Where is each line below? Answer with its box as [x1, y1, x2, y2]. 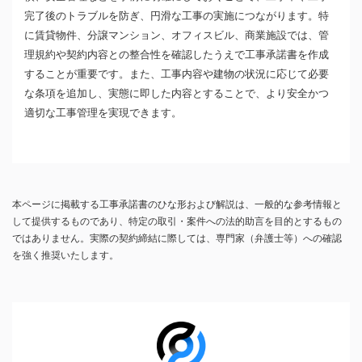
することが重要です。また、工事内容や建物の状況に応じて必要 [24, 68, 329, 80]
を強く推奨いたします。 [12, 249, 119, 261]
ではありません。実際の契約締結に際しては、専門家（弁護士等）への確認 [12, 232, 342, 244]
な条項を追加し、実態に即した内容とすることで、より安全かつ [24, 87, 329, 99]
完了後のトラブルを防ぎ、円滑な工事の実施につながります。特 [24, 10, 329, 22]
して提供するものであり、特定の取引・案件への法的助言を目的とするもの [12, 215, 342, 227]
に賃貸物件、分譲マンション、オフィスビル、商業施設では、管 [24, 29, 329, 41]
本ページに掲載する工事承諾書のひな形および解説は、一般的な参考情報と [12, 198, 342, 210]
